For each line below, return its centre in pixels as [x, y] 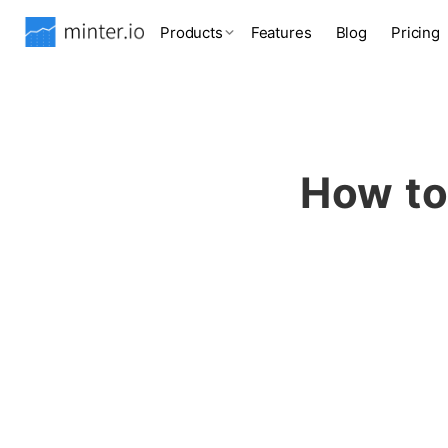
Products [191, 32]
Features [281, 32]
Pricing [415, 32]
